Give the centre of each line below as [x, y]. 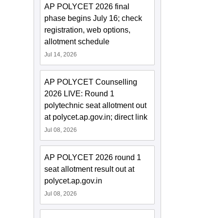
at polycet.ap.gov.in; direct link [96, 117]
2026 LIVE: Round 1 [80, 94]
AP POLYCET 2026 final [87, 7]
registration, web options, [88, 30]
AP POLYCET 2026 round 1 [93, 158]
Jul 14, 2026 [61, 55]
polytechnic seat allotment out [96, 106]
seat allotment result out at [90, 169]
